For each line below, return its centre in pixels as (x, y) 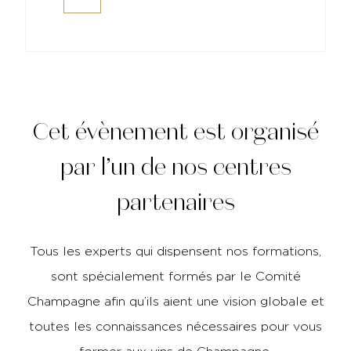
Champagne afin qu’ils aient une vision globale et (175, 301)
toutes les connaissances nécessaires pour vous (175, 326)
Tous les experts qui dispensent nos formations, (175, 251)
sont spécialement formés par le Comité (175, 276)
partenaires (175, 202)
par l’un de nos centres (175, 167)
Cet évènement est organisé (175, 132)
